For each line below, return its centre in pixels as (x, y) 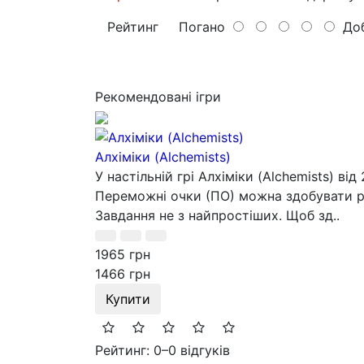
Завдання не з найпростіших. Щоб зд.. (217, 215)
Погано (196, 27)
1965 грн (123, 254)
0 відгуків (199, 350)
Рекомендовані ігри (158, 97)
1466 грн (123, 273)
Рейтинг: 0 (128, 350)
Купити (128, 299)
